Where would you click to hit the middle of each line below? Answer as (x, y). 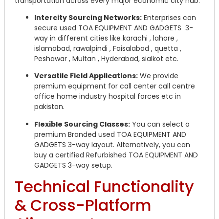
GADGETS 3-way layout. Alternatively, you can (112, 144)
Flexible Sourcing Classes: (82, 124)
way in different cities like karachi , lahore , (106, 38)
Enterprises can (169, 18)
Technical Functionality (104, 187)
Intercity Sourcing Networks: (88, 18)
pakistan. (49, 107)
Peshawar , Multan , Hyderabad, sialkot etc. (106, 59)
